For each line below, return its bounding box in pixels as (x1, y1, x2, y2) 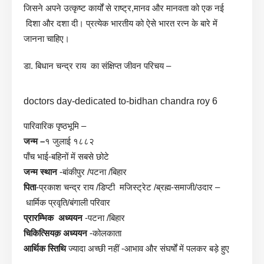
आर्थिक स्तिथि (24, 243, 66, 253)
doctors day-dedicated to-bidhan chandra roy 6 (24, 95, 217, 106)
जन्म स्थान (24, 166, 60, 177)
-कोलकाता (87, 227, 121, 238)
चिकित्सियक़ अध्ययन (24, 227, 87, 238)
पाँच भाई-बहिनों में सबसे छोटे (24, 151, 109, 161)
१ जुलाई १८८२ (45, 136, 94, 146)
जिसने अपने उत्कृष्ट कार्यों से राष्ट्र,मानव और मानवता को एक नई (24, 2, 224, 13)
